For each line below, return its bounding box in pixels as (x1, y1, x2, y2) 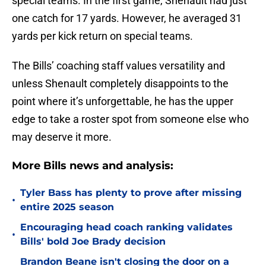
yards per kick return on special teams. (12, 30, 193, 43)
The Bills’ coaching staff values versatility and (12, 59, 225, 72)
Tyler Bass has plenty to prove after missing (20, 187, 242, 199)
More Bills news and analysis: (12, 159, 173, 173)
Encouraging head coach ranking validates (20, 221, 233, 233)
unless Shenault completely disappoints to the (12, 77, 229, 90)
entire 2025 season (20, 201, 114, 213)
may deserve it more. (12, 131, 112, 144)
